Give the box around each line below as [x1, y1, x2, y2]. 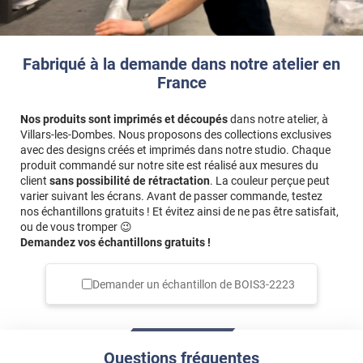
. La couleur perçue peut [210, 174, 330, 188]
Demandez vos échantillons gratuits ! [20, 236, 211, 250]
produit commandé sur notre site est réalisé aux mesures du [20, 159, 318, 173]
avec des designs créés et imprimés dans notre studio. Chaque [20, 143, 331, 157]
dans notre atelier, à [228, 113, 328, 126]
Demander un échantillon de [92, 277, 234, 291]
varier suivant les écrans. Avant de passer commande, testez [20, 190, 322, 203]
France [156, 73, 207, 93]
